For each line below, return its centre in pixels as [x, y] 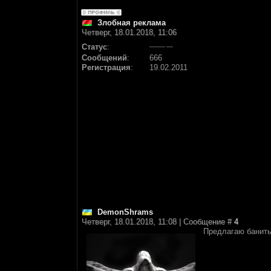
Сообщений [104, 58]
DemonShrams [125, 212]
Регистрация [106, 67]
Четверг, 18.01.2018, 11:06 [129, 32]
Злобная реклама [132, 23]
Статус [94, 47]
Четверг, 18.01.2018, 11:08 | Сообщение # [158, 222]
